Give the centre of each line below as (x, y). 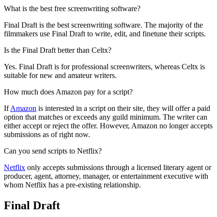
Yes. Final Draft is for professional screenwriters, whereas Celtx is (104, 67)
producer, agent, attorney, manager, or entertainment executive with (106, 176)
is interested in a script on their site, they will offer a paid (123, 108)
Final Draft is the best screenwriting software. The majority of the (103, 25)
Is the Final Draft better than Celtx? (58, 50)
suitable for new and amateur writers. (60, 76)
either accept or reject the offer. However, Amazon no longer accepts (108, 126)
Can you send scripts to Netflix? (53, 151)
